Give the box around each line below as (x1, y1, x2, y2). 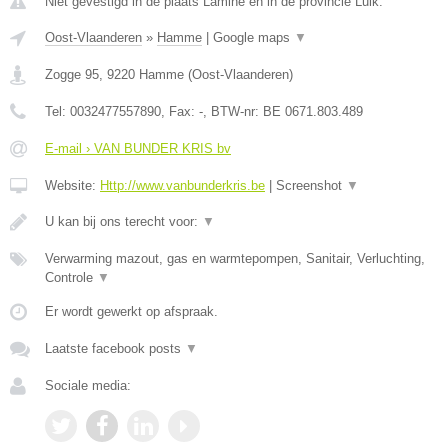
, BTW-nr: (203, 104, 263, 119)
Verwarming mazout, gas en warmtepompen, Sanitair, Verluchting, (45, 251, 425, 266)
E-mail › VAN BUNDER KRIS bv (45, 141, 231, 156)
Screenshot (276, 178, 346, 193)
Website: (45, 178, 100, 193)
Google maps (213, 30, 294, 45)
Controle (45, 270, 97, 285)
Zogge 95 (45, 67, 99, 82)
